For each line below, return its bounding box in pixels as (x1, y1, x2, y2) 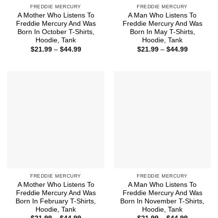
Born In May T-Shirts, (129, 28, 195, 36)
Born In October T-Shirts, (17, 28, 94, 36)
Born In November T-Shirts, (120, 197, 204, 205)
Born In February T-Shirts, (16, 197, 96, 205)
